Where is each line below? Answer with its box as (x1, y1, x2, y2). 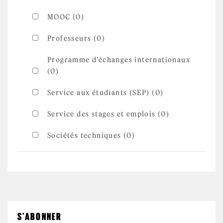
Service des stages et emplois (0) (47, 110, 170, 118)
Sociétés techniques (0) (47, 131, 135, 140)
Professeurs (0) (47, 34, 105, 43)
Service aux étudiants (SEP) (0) (47, 88, 164, 97)
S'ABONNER (17, 211, 62, 222)
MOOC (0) (47, 12, 85, 21)
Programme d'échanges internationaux (47, 55, 190, 64)
